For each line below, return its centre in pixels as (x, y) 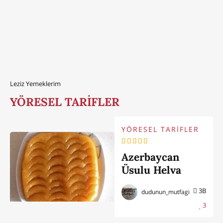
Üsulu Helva (152, 170)
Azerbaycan (151, 157)
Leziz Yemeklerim (35, 83)
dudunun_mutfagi (165, 192)
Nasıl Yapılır (152, 183)
